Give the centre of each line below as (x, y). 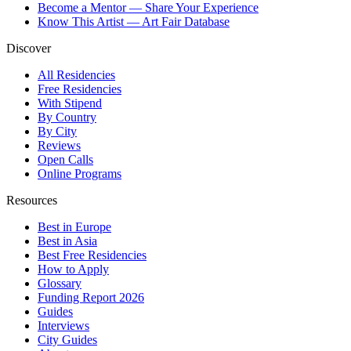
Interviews (63, 326)
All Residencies (76, 75)
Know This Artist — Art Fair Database (134, 22)
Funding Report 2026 (91, 298)
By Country (67, 118)
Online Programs (80, 174)
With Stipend (70, 103)
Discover (29, 49)
